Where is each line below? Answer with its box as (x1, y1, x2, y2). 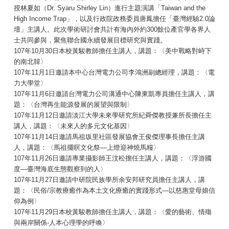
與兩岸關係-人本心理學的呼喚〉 (14, 219, 109, 227)
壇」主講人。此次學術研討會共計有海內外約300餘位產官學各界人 (14, 26, 211, 34)
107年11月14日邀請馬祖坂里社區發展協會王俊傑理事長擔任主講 (14, 133, 205, 141)
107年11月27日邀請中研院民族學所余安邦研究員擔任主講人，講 (14, 176, 205, 184)
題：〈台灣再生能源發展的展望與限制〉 (14, 101, 133, 109)
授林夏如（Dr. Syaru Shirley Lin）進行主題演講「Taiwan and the (14, 4, 205, 12)
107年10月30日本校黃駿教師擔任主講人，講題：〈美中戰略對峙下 (14, 47, 212, 55)
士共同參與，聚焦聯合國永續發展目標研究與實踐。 (14, 36, 167, 44)
